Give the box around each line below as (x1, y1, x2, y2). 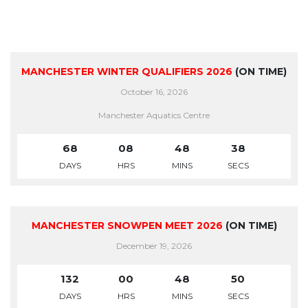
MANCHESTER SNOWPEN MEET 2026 (31, 219, 223, 232)
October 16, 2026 (120, 87, 188, 97)
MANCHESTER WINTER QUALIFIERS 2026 (21, 65, 232, 78)
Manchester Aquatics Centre (98, 110, 210, 120)
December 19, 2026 (116, 241, 192, 251)
